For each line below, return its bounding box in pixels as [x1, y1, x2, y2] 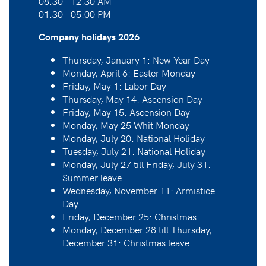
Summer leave [62, 170, 122, 183]
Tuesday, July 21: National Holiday [62, 144, 205, 157]
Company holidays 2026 [39, 30, 140, 43]
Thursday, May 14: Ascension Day [62, 91, 202, 105]
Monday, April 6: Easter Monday [62, 65, 195, 79]
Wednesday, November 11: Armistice [62, 183, 215, 197]
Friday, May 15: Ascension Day [62, 104, 190, 118]
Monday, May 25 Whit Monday [62, 118, 189, 131]
